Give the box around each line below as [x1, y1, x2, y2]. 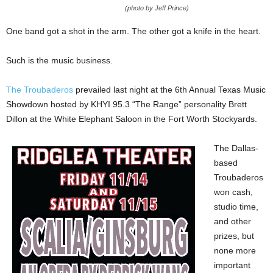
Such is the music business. [6, 55, 113, 65]
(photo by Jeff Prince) [125, 4, 189, 12]
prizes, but [214, 231, 254, 241]
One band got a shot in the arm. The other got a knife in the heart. [6, 26, 261, 36]
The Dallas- [214, 143, 258, 153]
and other [214, 216, 251, 226]
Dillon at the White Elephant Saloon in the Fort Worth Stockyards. [6, 114, 257, 124]
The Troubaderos [6, 85, 73, 94]
